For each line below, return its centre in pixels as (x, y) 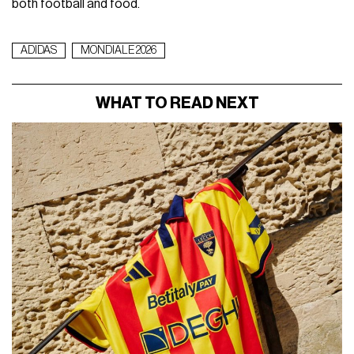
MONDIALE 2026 (119, 51)
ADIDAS (39, 51)
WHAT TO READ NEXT (177, 104)
